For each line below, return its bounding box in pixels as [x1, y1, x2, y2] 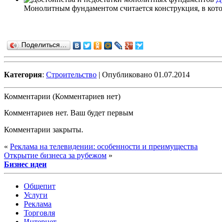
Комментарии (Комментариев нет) [4, 92, 120, 101]
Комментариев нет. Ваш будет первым [4, 108, 133, 117]
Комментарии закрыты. [4, 125, 83, 134]
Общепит [24, 181, 55, 190]
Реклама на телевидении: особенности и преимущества [10, 142, 198, 151]
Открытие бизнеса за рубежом [4, 151, 107, 160]
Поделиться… [21, 41, 67, 49]
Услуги [24, 190, 48, 199]
